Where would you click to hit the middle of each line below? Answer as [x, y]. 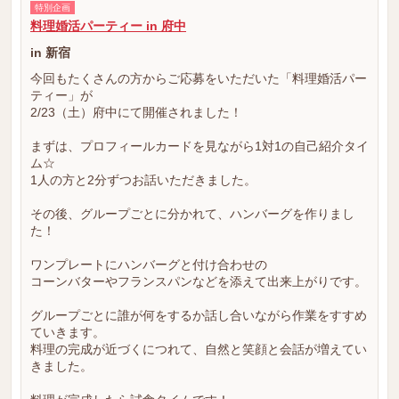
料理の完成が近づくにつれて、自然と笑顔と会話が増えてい [199, 349]
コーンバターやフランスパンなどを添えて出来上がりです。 [199, 281]
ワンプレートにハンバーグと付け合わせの [149, 265]
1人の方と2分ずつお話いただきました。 [143, 180]
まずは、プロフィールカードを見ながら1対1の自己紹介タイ [199, 146]
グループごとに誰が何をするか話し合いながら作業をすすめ [199, 315]
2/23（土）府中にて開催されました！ [136, 112]
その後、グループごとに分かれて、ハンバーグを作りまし [192, 214]
